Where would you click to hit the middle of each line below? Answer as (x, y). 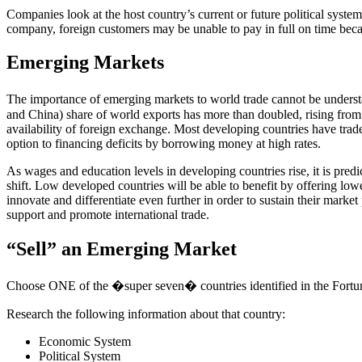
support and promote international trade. (108, 215)
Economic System (85, 342)
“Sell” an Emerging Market (122, 249)
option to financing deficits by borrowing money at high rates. (164, 144)
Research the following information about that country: (146, 314)
